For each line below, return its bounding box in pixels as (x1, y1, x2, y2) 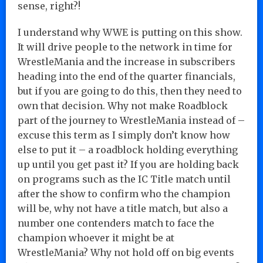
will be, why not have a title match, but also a (18, 202, 228, 214)
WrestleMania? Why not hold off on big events (18, 246, 234, 258)
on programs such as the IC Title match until (18, 173, 231, 185)
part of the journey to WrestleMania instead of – (18, 114, 245, 126)
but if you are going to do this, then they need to (18, 85, 242, 97)
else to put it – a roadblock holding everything (18, 143, 238, 156)
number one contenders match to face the (18, 217, 214, 229)
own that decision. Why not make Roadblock (18, 99, 228, 112)
